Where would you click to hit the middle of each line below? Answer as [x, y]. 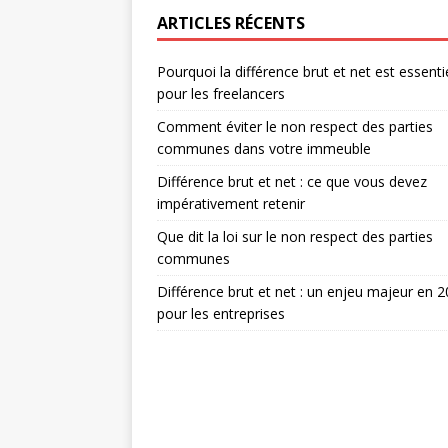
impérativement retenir [231, 203]
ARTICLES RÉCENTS [231, 23]
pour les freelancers [221, 93]
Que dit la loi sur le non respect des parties [295, 236]
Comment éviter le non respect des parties [295, 126]
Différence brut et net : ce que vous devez [292, 181]
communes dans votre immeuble [264, 148]
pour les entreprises [221, 313]
